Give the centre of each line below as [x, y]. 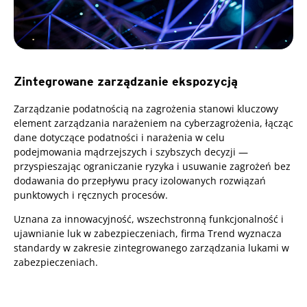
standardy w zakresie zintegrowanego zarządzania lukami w [151, 247]
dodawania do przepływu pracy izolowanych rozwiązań [140, 180]
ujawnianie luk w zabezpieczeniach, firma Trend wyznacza [148, 233]
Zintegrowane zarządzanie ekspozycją [126, 81]
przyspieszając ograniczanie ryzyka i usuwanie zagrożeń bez [152, 166]
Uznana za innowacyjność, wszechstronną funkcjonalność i [149, 219]
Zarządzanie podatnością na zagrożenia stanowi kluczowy [146, 108]
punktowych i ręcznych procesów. [91, 195]
